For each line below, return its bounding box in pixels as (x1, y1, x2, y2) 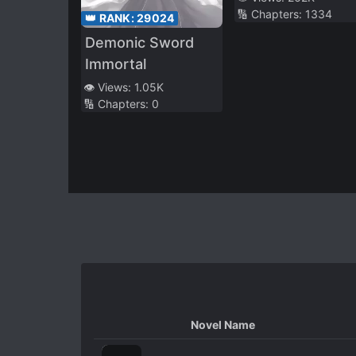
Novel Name (191, 317, 255, 331)
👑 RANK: (85, 11, 137, 25)
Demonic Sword (85, 34, 194, 52)
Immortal (85, 56, 146, 73)
